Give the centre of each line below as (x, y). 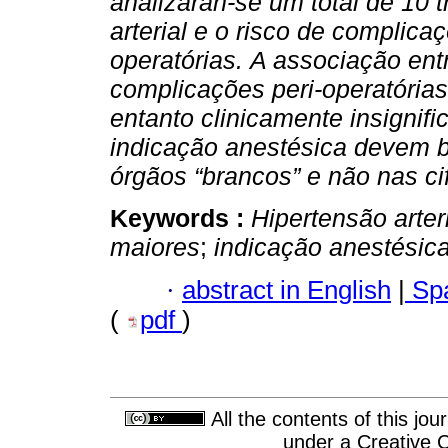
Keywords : (180, 218)
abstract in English (286, 289)
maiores (155, 247)
